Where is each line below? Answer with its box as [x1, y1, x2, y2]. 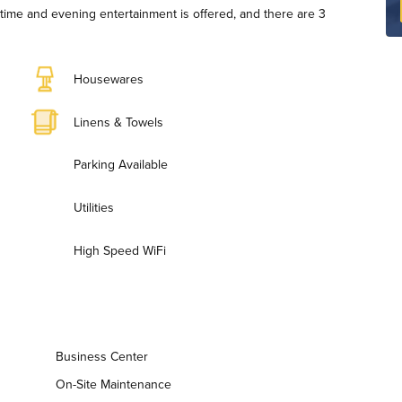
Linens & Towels [74, 112, 163, 131]
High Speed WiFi [74, 240, 166, 259]
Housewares [74, 70, 144, 89]
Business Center [56, 346, 148, 365]
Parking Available [74, 155, 168, 174]
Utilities [74, 198, 114, 217]
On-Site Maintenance [56, 374, 171, 393]
